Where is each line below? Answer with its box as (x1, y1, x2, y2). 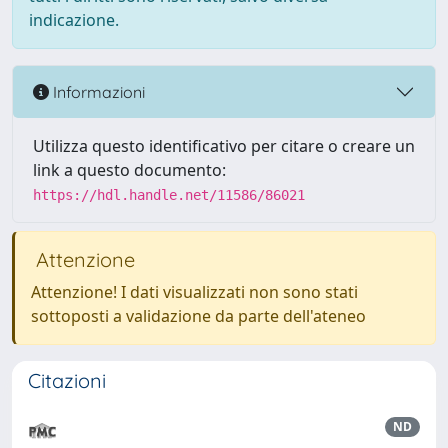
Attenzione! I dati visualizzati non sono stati (31, 281, 358, 303)
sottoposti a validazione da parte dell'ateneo (31, 305, 366, 327)
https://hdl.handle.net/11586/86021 (33, 187, 305, 203)
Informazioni (49, 81, 145, 102)
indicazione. (29, 9, 119, 31)
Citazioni (28, 368, 106, 393)
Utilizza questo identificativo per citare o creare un (33, 135, 415, 157)
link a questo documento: (33, 159, 226, 181)
